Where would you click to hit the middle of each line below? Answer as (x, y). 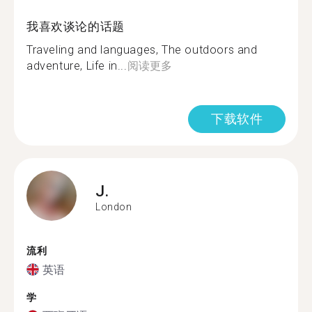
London (114, 206)
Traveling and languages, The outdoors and (142, 50)
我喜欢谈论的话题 (76, 26)
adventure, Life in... (77, 66)
